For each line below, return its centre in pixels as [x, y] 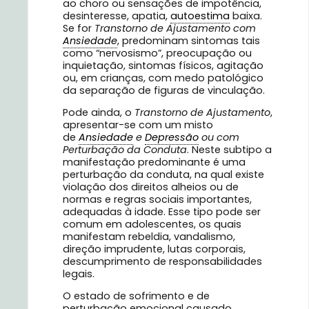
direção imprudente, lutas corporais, [154, 249]
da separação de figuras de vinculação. [164, 90]
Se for [77, 28]
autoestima [200, 16]
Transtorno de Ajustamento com [175, 28]
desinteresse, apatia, [117, 16]
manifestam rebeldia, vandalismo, [149, 237]
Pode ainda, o [97, 113]
